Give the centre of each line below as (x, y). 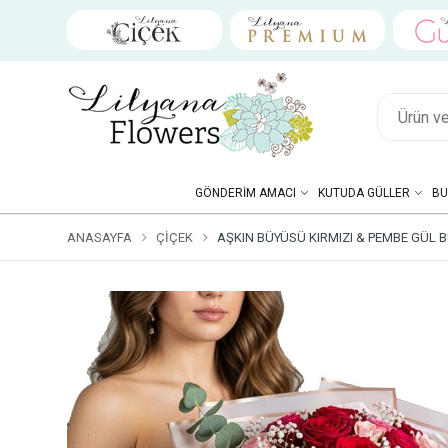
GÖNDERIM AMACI (245, 193)
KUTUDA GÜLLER (363, 193)
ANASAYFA (99, 237)
